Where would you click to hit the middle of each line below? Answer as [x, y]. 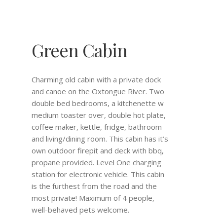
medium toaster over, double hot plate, [99, 115]
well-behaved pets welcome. [80, 210]
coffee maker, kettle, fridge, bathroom [97, 127]
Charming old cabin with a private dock [96, 79]
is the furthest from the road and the [94, 186]
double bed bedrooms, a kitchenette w [98, 103]
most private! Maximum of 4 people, [93, 198]
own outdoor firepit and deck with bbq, [98, 150]
